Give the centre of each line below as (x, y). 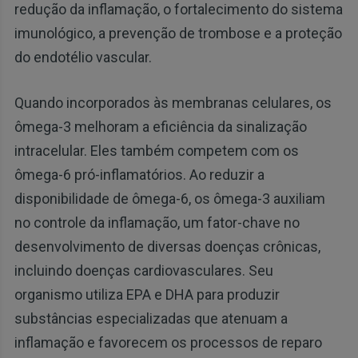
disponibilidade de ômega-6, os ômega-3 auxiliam (169, 198)
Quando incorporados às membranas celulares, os (173, 102)
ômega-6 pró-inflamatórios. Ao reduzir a (139, 174)
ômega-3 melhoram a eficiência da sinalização (160, 126)
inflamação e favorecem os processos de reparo (168, 342)
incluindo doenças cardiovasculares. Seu (143, 270)
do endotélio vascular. (83, 57)
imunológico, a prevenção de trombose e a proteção (178, 33)
